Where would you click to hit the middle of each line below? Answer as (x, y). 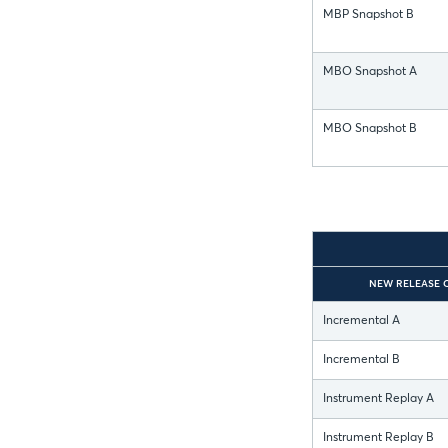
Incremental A (361, 321)
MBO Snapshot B (370, 129)
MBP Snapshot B (368, 15)
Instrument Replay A (378, 399)
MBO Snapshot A (370, 72)
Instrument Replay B (378, 438)
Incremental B (361, 360)
